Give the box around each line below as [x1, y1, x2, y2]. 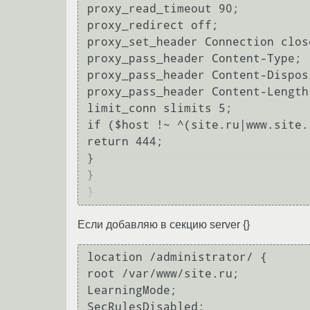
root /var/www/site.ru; [87, 267, 239, 281]
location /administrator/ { [87, 250, 267, 264]
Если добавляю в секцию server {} [77, 218, 250, 230]
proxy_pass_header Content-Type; [87, 52, 302, 66]
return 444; [87, 135, 163, 149]
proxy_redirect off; [87, 19, 219, 33]
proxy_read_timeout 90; [87, 2, 239, 16]
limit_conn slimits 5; [87, 102, 232, 116]
